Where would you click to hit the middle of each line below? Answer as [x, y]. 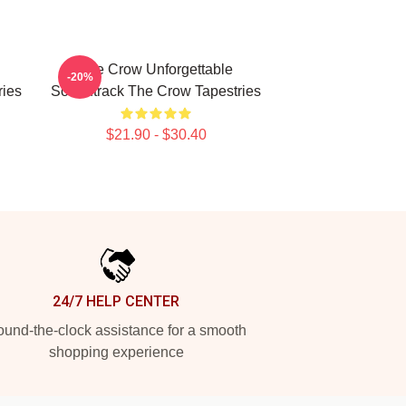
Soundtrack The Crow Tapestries [156, 91]
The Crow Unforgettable [156, 69]
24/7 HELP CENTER [116, 301]
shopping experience [116, 352]
